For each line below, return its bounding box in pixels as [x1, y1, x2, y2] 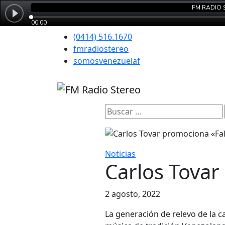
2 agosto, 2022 [105, 188, 160, 200]
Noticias [105, 148, 136, 160]
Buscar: [104, 103, 133, 115]
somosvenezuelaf [73, 55, 140, 66]
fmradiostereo [73, 43, 129, 54]
